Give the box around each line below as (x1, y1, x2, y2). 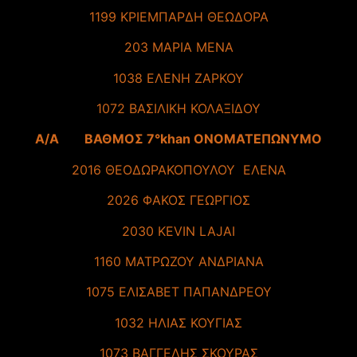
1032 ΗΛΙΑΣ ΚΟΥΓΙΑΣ (115, 314, 242, 331)
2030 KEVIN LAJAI (122, 222, 235, 239)
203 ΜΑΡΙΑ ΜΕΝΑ (124, 39, 233, 56)
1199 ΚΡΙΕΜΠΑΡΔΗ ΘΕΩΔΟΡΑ (88, 8, 269, 25)
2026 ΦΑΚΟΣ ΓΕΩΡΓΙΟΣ (107, 192, 250, 209)
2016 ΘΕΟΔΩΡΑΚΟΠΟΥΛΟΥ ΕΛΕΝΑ (71, 161, 286, 178)
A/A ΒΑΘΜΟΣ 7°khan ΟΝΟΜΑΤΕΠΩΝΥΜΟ (35, 131, 322, 147)
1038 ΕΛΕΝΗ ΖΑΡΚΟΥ (113, 69, 244, 86)
